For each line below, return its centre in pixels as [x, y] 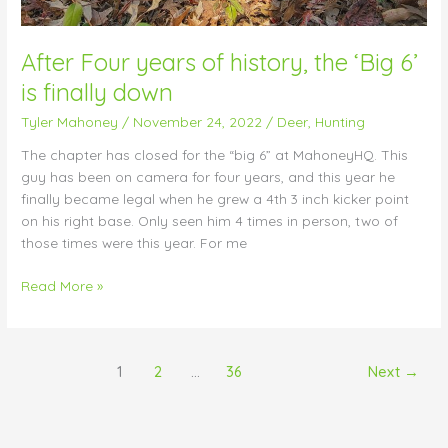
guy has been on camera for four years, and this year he [208, 177]
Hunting [340, 121]
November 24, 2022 [200, 121]
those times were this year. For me [134, 243]
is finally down [97, 91]
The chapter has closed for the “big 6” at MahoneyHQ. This [215, 155]
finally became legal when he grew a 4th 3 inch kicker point [215, 199]
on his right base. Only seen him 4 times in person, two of [210, 221]
